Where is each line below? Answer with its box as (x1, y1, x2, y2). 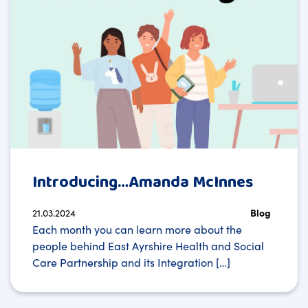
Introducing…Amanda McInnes (32, 168, 253, 196)
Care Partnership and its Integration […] (32, 254, 230, 269)
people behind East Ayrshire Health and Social (32, 237, 264, 253)
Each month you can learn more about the (32, 221, 242, 236)
